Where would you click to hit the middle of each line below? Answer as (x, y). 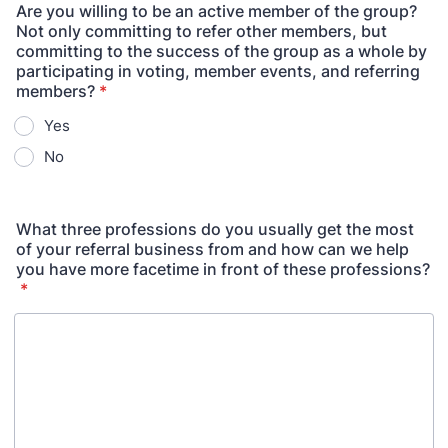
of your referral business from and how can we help (212, 249)
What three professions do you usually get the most (215, 229)
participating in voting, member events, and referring (218, 71)
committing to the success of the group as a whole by (221, 51)
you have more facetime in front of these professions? (223, 269)
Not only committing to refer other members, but (201, 31)
